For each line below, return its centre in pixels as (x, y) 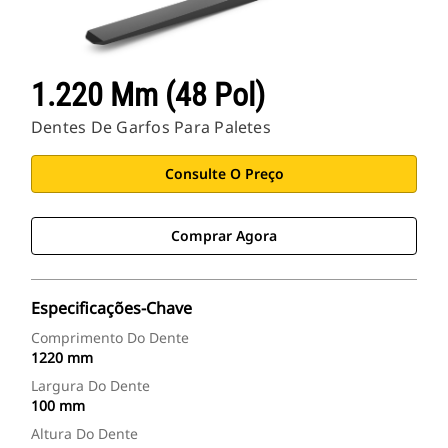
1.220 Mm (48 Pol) (148, 95)
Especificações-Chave (111, 308)
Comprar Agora (224, 236)
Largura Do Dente (90, 386)
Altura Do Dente (84, 434)
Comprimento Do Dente (110, 338)
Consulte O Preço (224, 174)
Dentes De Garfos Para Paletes (151, 127)
